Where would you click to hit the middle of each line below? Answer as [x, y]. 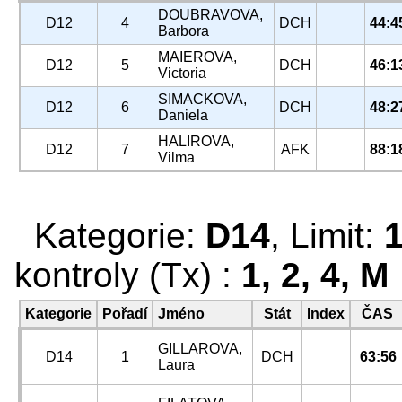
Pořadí [125, 314]
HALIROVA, [196, 141]
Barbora [184, 31]
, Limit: [327, 236]
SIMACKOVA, [202, 99]
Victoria [182, 73]
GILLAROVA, [200, 349]
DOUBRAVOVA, [210, 15]
